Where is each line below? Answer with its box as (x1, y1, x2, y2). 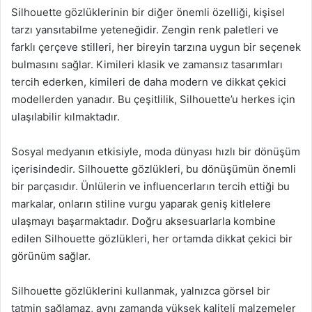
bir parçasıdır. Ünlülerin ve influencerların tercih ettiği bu (11, 180, 290, 193)
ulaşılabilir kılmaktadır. (11, 110, 120, 123)
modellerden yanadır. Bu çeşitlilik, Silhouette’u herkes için (11, 93, 295, 106)
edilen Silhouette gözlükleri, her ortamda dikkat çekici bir (11, 232, 292, 245)
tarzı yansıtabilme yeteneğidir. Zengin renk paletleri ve (11, 23, 279, 36)
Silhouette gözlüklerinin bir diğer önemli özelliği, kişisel (11, 6, 285, 19)
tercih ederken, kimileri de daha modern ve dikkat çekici (11, 75, 286, 88)
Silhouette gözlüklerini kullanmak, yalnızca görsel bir (11, 284, 270, 297)
